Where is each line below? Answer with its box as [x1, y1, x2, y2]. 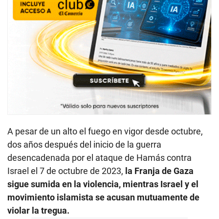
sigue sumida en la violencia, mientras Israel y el [7, 178, 198, 189]
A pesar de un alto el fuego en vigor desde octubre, [7, 126, 203, 136]
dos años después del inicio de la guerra [7, 139, 161, 150]
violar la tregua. [7, 205, 69, 216]
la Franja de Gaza [123, 165, 194, 176]
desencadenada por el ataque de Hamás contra [7, 152, 192, 163]
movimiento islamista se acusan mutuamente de [7, 192, 199, 202]
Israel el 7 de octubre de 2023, [7, 165, 123, 176]
